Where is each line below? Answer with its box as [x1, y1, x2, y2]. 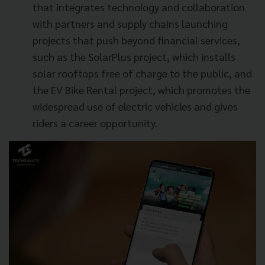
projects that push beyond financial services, [33, 33, 240, 47]
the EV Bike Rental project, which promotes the [33, 83, 250, 97]
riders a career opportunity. [33, 116, 157, 130]
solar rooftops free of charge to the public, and [33, 66, 252, 80]
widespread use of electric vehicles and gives [33, 99, 238, 114]
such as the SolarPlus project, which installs [33, 50, 235, 64]
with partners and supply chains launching [33, 17, 228, 31]
